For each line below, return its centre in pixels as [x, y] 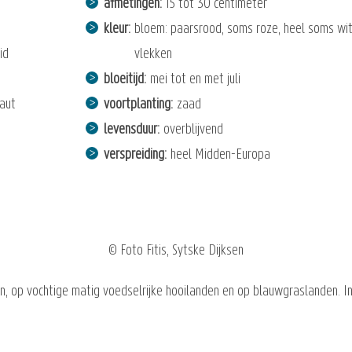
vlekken [153, 54]
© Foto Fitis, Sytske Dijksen [176, 251]
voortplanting [137, 104]
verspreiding [134, 155]
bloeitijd [123, 79]
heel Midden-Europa [220, 155]
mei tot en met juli [195, 79]
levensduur [130, 130]
